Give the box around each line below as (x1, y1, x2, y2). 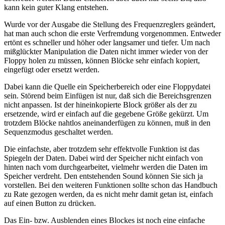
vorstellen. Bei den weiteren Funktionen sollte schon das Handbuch (4, 181, 217, 190)
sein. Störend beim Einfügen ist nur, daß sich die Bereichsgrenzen (4, 91, 211, 100)
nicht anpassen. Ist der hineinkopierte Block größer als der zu (4, 100, 197, 109)
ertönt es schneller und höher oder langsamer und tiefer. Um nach (4, 38, 210, 47)
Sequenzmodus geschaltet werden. (4, 128, 113, 137)
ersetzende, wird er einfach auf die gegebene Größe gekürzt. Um (4, 109, 208, 119)
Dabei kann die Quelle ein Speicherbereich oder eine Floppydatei (4, 82, 210, 91)
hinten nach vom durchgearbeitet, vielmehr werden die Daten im (4, 163, 207, 172)
